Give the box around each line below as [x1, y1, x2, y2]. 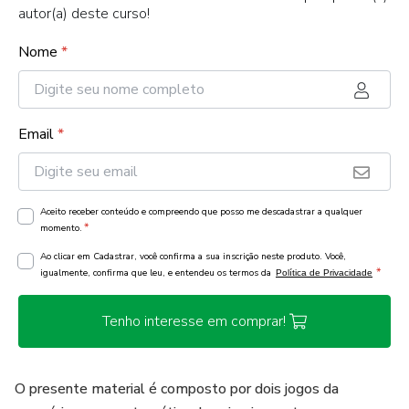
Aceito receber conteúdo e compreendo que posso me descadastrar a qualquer [40, 205, 362, 218]
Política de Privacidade [276, 267, 372, 278]
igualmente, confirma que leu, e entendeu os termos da [40, 267, 274, 279]
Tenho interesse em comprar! [101, 311, 286, 331]
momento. [40, 222, 82, 235]
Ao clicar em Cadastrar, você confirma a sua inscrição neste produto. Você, [40, 250, 346, 263]
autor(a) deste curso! [18, 4, 150, 24]
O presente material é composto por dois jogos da [15, 379, 339, 399]
